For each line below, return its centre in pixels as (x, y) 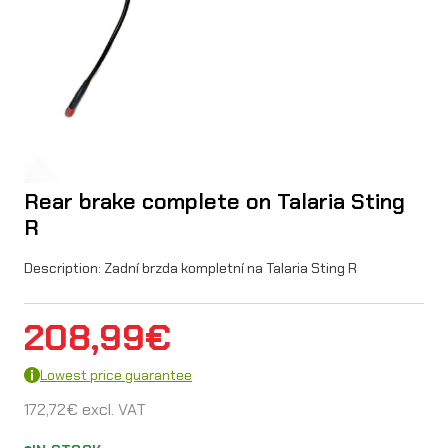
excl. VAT (112, 409)
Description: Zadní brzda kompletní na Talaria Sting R (190, 267)
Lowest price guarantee (116, 374)
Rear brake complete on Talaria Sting (214, 201)
